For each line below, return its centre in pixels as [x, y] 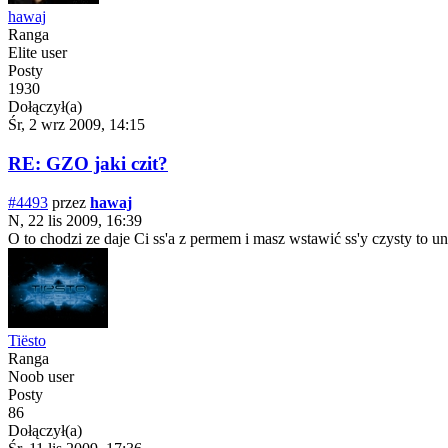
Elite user [37, 53]
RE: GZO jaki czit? [88, 164]
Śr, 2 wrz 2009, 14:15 [76, 125]
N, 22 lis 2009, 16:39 [75, 220]
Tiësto [27, 340]
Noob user [41, 376]
